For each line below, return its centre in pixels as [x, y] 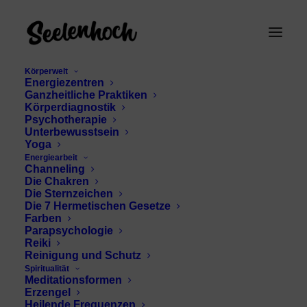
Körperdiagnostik [70, 107]
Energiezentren [64, 83]
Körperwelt [46, 71]
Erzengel [48, 292]
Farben [43, 218]
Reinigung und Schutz [83, 255]
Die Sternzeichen [69, 194]
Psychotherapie [66, 120]
